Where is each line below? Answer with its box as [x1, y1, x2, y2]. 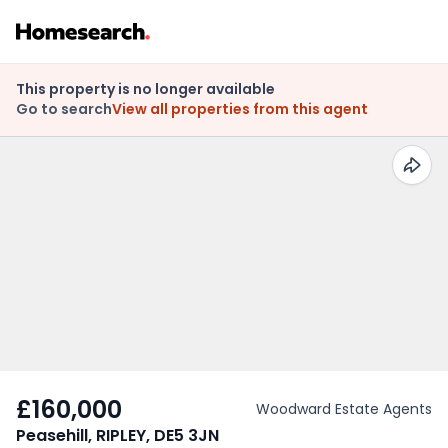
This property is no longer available [16, 79, 275, 99]
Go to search [16, 99, 112, 119]
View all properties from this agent [112, 99, 368, 119]
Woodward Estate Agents [256, 399, 432, 419]
